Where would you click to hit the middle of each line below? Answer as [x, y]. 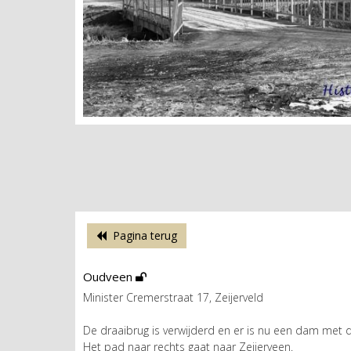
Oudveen [109, 276]
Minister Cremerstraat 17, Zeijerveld [173, 297]
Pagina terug [141, 235]
